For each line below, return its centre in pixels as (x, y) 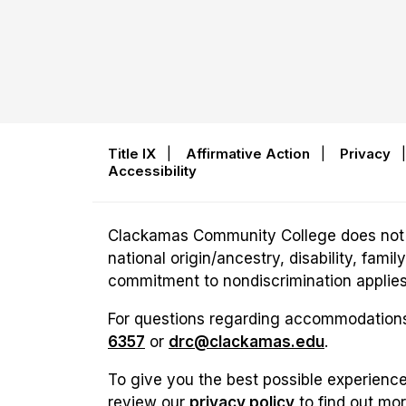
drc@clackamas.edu (246, 342)
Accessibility (152, 171)
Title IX (132, 154)
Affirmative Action (248, 154)
